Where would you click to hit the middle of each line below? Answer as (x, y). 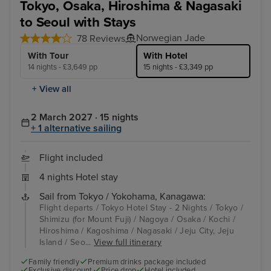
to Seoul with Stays (78, 22)
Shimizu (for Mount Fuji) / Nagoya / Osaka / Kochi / (138, 220)
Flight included (71, 158)
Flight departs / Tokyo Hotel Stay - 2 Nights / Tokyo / (142, 208)
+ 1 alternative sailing (76, 129)
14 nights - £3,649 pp (63, 67)
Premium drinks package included (147, 262)
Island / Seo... (67, 243)
